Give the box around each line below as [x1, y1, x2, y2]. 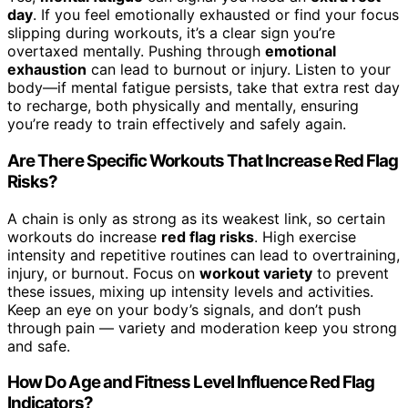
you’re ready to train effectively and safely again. [7, 115, 346, 134]
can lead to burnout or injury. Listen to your [87, 60, 391, 79]
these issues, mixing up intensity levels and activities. [7, 281, 373, 301]
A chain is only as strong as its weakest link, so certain [7, 209, 385, 228]
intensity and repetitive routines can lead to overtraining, [7, 245, 400, 264]
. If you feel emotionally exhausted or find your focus [33, 5, 399, 25]
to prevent [312, 263, 389, 282]
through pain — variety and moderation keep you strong [7, 318, 397, 337]
